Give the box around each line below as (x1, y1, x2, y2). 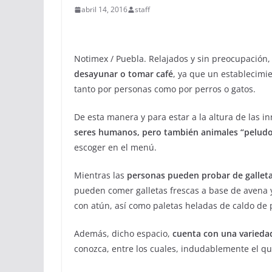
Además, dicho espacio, (74, 228, 172, 239)
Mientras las (74, 169, 127, 181)
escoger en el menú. (74, 141, 157, 153)
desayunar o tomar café (74, 68, 173, 80)
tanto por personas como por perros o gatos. (74, 83, 256, 95)
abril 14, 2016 (81, 4, 127, 15)
